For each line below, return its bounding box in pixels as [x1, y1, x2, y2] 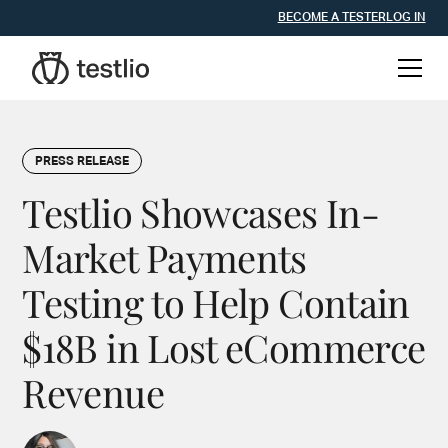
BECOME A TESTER [277, 12, 386, 24]
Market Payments [22, 232, 307, 283]
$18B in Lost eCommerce [22, 322, 426, 373]
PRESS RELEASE [35, 156, 130, 168]
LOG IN [385, 12, 426, 24]
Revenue [22, 367, 164, 418]
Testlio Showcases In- [22, 187, 379, 238]
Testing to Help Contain [22, 277, 410, 328]
